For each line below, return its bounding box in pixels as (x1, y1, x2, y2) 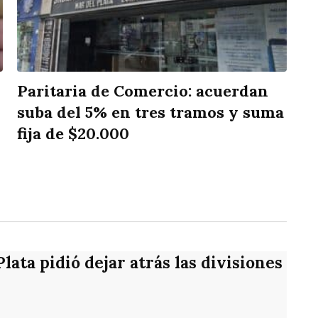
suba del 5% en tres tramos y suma (17, 102, 284, 123)
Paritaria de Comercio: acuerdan (17, 81, 268, 102)
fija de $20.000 (17, 124, 129, 144)
